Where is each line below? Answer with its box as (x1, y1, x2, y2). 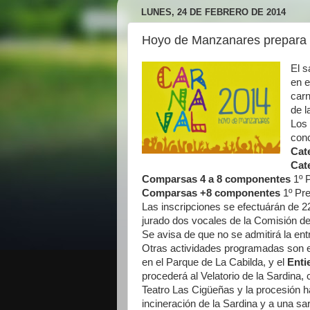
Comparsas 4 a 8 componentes (142, 173, 291, 185)
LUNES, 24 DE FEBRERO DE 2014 (141, 7, 286, 18)
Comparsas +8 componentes (142, 187, 280, 199)
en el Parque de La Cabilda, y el (142, 256, 287, 268)
